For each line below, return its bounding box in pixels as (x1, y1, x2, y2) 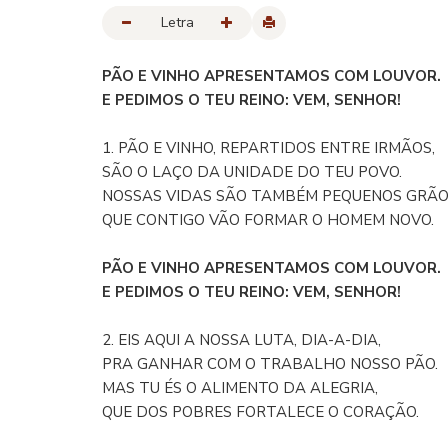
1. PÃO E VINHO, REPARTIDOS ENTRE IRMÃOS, (102, 138, 435, 158)
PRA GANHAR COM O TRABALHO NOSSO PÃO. (102, 354, 438, 374)
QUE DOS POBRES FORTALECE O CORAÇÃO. (102, 402, 419, 422)
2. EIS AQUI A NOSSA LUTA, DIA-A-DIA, (102, 330, 381, 350)
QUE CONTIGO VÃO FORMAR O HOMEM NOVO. (102, 210, 434, 230)
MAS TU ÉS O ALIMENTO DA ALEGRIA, (102, 378, 378, 398)
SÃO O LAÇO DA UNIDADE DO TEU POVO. (102, 162, 402, 182)
